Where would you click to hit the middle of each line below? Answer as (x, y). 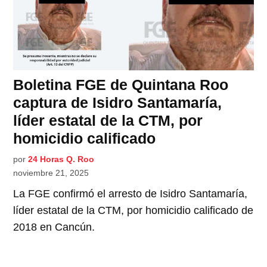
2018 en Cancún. (54, 227)
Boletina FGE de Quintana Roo (121, 84)
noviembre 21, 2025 (51, 173)
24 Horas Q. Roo (61, 159)
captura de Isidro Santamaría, (118, 102)
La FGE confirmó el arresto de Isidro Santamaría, (131, 193)
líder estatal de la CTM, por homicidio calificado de (133, 210)
